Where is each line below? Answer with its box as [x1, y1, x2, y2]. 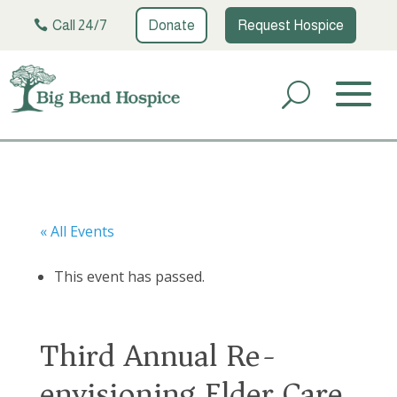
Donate [147, 17, 195, 33]
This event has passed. [53, 266, 205, 286]
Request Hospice [237, 17, 344, 33]
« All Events [39, 221, 114, 241]
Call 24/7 [51, 17, 107, 33]
